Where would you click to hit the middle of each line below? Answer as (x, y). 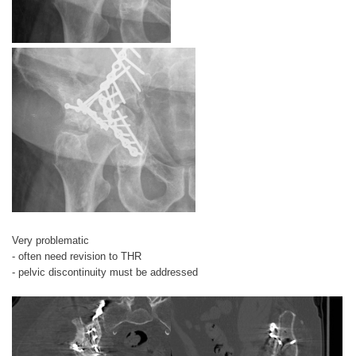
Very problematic (50, 240)
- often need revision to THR (77, 256)
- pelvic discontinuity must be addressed (105, 272)
